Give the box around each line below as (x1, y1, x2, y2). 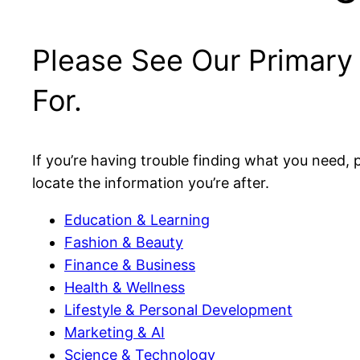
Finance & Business (64, 256, 195, 273)
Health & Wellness (64, 278, 185, 296)
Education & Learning (64, 211, 210, 228)
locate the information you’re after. (32, 174, 269, 191)
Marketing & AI (64, 323, 165, 341)
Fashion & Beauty (64, 233, 183, 251)
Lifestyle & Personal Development (64, 301, 292, 318)
